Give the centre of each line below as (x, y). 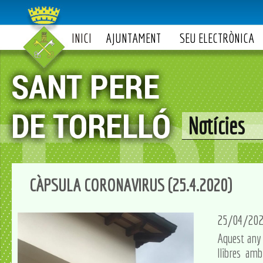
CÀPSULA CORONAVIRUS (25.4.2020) (131, 185)
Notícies (216, 126)
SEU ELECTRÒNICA (217, 38)
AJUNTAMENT (133, 38)
